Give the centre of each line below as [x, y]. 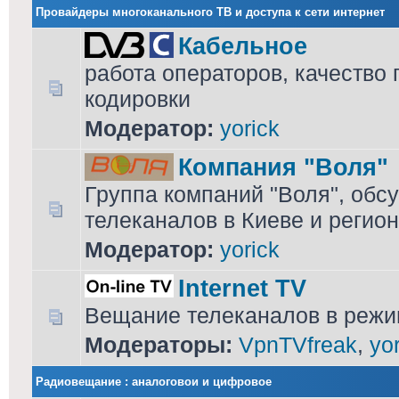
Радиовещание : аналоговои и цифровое [154, 382]
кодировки [138, 99]
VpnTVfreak [298, 345]
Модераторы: [159, 345]
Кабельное [243, 46]
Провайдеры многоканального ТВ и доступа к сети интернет [210, 12]
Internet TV [242, 288]
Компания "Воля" [283, 167]
